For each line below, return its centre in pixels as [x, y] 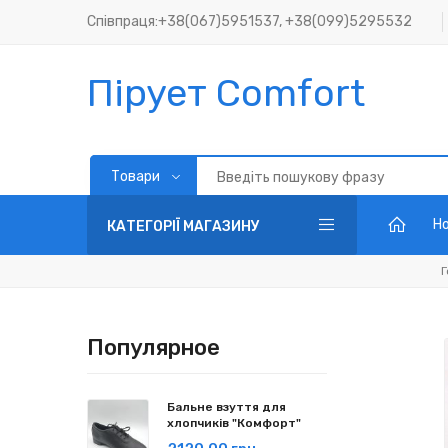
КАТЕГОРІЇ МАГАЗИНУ [183, 226]
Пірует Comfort [226, 93]
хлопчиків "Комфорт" [234, 423]
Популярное [153, 347]
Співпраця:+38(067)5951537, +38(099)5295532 [249, 21]
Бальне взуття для [226, 407]
